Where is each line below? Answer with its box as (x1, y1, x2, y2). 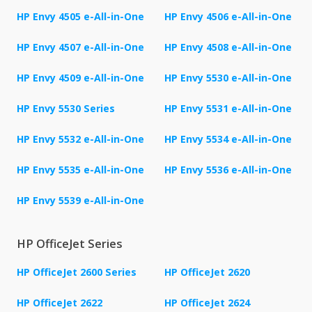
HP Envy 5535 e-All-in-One (17, 163, 144, 177)
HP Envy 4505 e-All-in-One (17, 10, 144, 24)
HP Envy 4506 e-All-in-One (164, 10, 292, 24)
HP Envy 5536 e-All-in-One (164, 163, 292, 177)
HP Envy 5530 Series (17, 102, 115, 116)
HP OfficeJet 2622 (17, 296, 102, 310)
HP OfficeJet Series (17, 236, 123, 252)
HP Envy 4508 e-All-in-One (164, 40, 292, 54)
